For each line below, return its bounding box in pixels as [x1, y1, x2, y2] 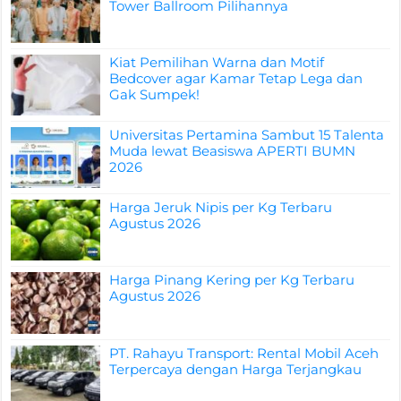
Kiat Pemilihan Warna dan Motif [109, 53, 325, 71]
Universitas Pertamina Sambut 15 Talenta [109, 126, 385, 144]
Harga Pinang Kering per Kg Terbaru [109, 271, 355, 289]
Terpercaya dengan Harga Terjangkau [109, 360, 363, 378]
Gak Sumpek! [109, 85, 200, 103]
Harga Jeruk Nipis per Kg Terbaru [109, 199, 333, 217]
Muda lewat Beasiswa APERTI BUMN [109, 142, 356, 160]
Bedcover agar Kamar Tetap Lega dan [109, 69, 363, 87]
